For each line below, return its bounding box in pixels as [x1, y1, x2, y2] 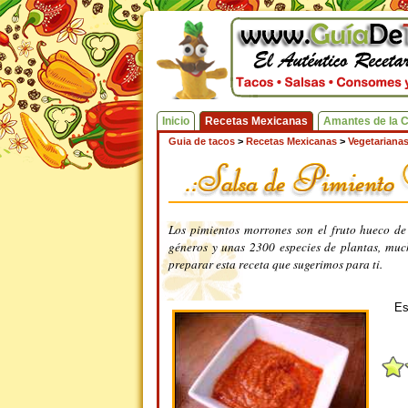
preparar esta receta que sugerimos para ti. [168, 256, 382, 272]
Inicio [162, 115, 189, 127]
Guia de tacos [168, 136, 235, 147]
